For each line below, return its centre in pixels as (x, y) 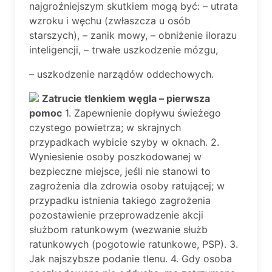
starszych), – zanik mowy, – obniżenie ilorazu (133, 35)
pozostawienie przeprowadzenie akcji (116, 215)
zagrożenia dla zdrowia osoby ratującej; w (127, 186)
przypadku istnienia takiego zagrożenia (120, 200)
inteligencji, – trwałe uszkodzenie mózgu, (124, 50)
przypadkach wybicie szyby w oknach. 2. (124, 142)
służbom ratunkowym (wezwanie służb (118, 229)
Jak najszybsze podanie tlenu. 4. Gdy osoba (131, 259)
